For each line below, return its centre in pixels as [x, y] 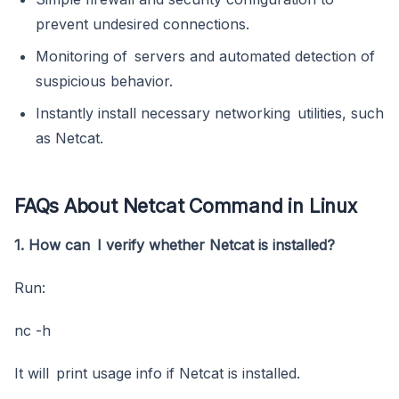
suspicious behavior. [104, 81]
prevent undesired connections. [142, 24]
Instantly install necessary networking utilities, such [210, 113]
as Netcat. [69, 138]
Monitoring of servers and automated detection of [205, 56]
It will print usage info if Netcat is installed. [157, 373]
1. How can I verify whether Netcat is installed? [175, 244]
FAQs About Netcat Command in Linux [186, 205]
